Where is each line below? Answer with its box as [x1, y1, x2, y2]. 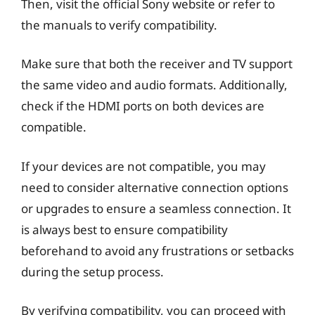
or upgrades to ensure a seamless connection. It [21, 200, 291, 217]
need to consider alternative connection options [21, 179, 288, 195]
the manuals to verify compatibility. [21, 16, 217, 33]
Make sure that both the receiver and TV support [21, 56, 292, 72]
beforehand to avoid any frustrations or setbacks [21, 242, 294, 259]
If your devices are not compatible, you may [21, 157, 266, 174]
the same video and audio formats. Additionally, [21, 77, 288, 93]
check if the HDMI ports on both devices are [21, 98, 264, 114]
